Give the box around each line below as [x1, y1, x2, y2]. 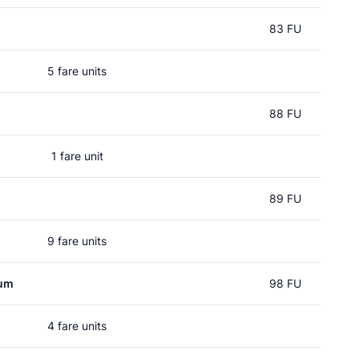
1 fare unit [50, 149, 103, 163]
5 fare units [47, 64, 107, 78]
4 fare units [47, 319, 107, 333]
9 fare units [47, 234, 107, 248]
